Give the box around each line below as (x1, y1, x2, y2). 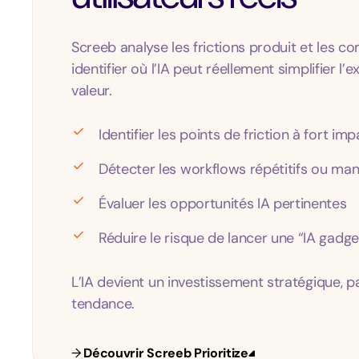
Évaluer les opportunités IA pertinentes (99, 194, 347, 213)
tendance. (71, 294, 135, 313)
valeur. (71, 81, 112, 100)
